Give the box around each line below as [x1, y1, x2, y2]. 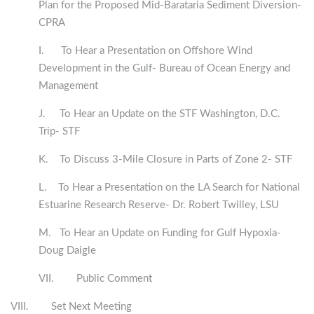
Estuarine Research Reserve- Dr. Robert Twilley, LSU [39, 200, 279, 211]
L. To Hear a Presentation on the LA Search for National [39, 182, 300, 193]
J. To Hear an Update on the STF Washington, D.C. [39, 109, 280, 120]
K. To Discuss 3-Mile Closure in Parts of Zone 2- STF [39, 154, 292, 165]
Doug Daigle [39, 245, 96, 257]
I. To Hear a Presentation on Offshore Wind [39, 46, 252, 57]
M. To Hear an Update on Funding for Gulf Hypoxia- [39, 228, 281, 239]
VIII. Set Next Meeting [11, 301, 132, 313]
